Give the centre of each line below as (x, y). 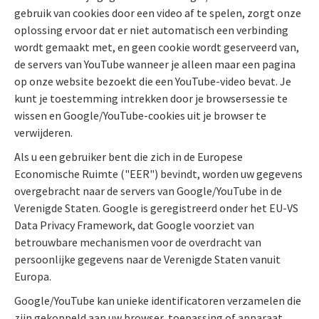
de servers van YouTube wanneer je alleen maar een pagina (155, 64)
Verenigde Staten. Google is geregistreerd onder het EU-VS (156, 208)
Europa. (33, 277)
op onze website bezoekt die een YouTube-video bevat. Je (153, 82)
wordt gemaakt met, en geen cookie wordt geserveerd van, (157, 47)
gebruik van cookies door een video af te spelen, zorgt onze (158, 13)
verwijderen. (43, 133)
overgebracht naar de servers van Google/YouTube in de (148, 191)
